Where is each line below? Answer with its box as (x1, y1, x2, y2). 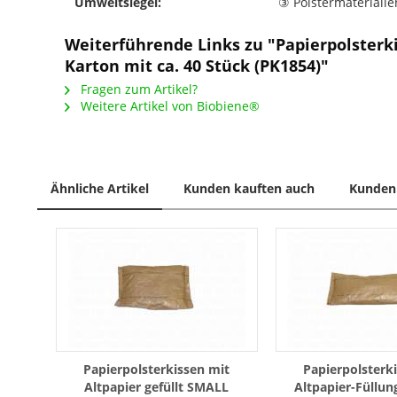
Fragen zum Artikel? (77, 80, 198, 97)
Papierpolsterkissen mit (83, 360, 230, 378)
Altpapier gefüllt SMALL (84, 378, 230, 395)
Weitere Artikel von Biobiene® (77, 97, 260, 114)
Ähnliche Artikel (51, 179, 149, 197)
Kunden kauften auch (183, 179, 315, 197)
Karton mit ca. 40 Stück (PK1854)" (65, 54, 329, 76)
